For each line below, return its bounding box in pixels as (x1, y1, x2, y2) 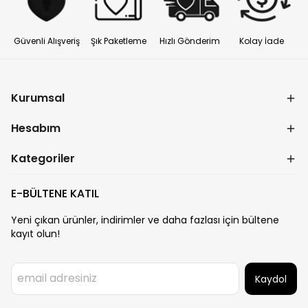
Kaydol (255, 272, 287, 287)
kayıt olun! (11, 227, 60, 241)
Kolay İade (239, 35, 284, 47)
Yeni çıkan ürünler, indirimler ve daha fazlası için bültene (11, 213, 279, 228)
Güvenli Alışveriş (14, 35, 80, 47)
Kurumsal (11, 90, 65, 107)
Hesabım (11, 120, 60, 137)
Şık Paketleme (90, 35, 146, 47)
